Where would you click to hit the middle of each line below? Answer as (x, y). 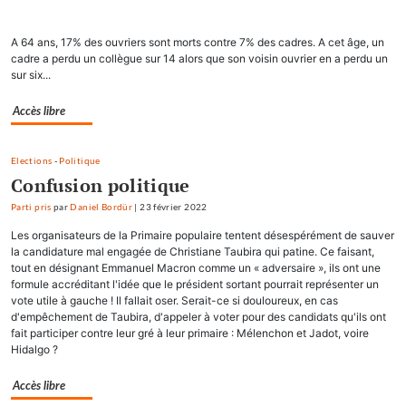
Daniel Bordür (101, 208)
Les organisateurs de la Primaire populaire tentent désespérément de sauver (203, 236)
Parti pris (31, 208)
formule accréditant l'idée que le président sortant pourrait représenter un (195, 285)
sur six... (31, 75)
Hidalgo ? (34, 350)
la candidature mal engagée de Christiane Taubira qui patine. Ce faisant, (193, 252)
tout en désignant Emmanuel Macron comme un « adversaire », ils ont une (196, 268)
